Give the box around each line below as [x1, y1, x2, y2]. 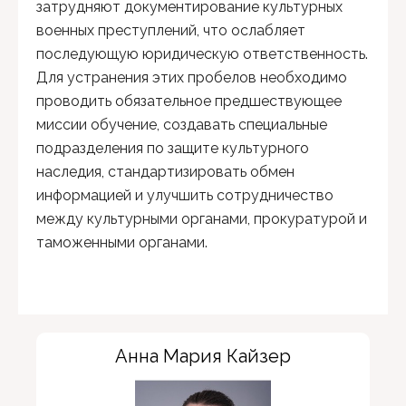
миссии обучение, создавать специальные [36, 116, 327, 134]
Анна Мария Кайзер [115, 345, 291, 368]
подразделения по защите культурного [36, 140, 309, 158]
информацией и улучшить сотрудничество [36, 187, 333, 205]
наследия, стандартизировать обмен [36, 163, 295, 181]
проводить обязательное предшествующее [36, 92, 342, 111]
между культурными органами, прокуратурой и [36, 210, 367, 228]
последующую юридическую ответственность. [36, 45, 368, 63]
